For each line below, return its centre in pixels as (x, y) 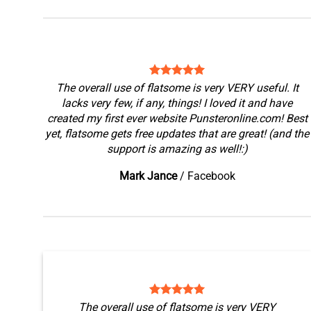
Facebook (211, 176)
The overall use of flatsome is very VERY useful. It (177, 88)
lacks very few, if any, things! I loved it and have (177, 103)
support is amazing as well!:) (177, 149)
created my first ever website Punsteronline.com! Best (177, 118)
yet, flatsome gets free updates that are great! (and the (177, 134)
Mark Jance (148, 176)
